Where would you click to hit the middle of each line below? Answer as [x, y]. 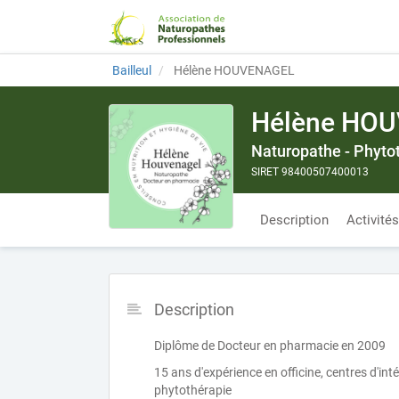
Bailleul [132, 70]
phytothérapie [193, 390]
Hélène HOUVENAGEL [233, 70]
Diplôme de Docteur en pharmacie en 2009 [270, 346]
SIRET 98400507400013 [310, 172]
